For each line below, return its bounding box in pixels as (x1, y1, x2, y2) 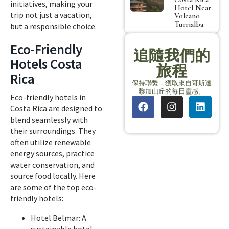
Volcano (174, 11, 200, 20)
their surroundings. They (10, 126, 96, 136)
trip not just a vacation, (10, 10, 92, 20)
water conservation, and (10, 159, 95, 170)
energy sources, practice (10, 148, 95, 158)
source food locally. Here (10, 171, 96, 181)
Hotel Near (174, 3, 212, 12)
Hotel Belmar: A (31, 213, 86, 223)
